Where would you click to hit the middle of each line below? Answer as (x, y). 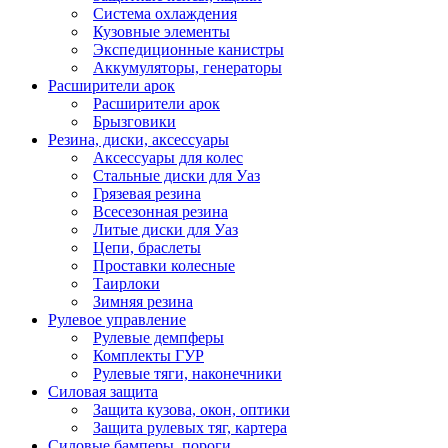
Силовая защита (103, 391)
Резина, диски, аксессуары (138, 139)
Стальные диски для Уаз (176, 175)
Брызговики (134, 121)
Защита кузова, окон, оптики (191, 409)
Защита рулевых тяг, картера (190, 427)
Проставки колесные (164, 265)
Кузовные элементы (161, 31)
